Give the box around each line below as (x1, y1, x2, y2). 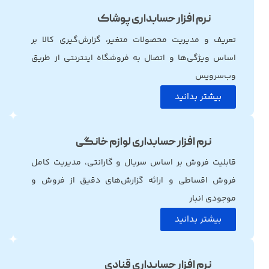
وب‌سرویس (195, 69, 236, 83)
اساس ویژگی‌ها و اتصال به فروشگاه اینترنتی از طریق (31, 51, 236, 65)
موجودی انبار (189, 192, 236, 205)
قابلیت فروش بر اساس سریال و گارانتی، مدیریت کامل (31, 156, 236, 169)
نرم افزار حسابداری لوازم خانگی (76, 134, 213, 150)
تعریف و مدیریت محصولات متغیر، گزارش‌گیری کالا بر (31, 33, 236, 47)
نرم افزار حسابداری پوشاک (97, 11, 212, 27)
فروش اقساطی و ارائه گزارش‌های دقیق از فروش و (31, 174, 236, 187)
